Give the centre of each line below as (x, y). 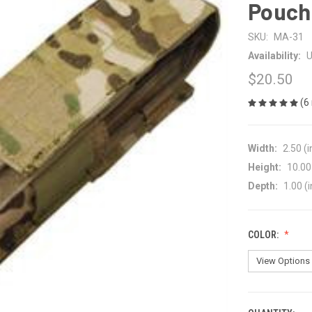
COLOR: (264, 234)
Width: (263, 148)
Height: (265, 167)
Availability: (274, 55)
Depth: (263, 186)
